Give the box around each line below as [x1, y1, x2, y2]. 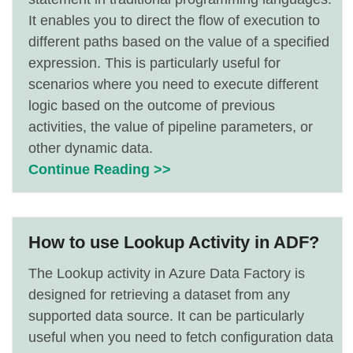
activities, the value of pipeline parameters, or [28, 119, 313, 135]
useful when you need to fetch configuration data [28, 329, 333, 345]
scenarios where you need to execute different [28, 76, 318, 92]
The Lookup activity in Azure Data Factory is [28, 266, 305, 281]
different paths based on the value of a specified [28, 34, 329, 50]
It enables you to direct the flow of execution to [28, 13, 320, 28]
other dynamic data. [28, 140, 153, 156]
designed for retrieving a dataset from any [28, 287, 290, 303]
